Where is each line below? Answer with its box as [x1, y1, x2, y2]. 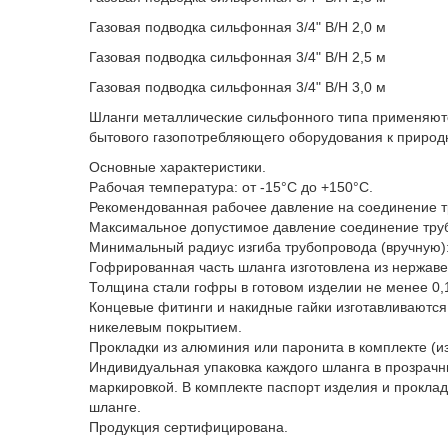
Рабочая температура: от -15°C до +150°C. [89, 179, 373, 195]
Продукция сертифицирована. [89, 419, 288, 435]
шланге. [89, 399, 141, 415]
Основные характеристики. [89, 159, 266, 175]
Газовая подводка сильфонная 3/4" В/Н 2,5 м [89, 49, 386, 65]
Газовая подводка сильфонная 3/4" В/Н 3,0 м [89, 79, 386, 95]
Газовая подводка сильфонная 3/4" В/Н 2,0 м [89, 19, 386, 35]
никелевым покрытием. [89, 319, 242, 335]
